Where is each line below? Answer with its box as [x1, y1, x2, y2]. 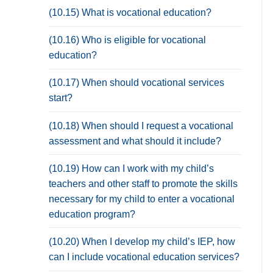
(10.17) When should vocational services [49, 77, 224, 88]
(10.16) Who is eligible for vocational [49, 35, 206, 46]
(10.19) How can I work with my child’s [49, 163, 214, 174]
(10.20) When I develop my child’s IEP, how [49, 236, 235, 247]
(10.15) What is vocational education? [49, 7, 211, 18]
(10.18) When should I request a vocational [49, 120, 233, 131]
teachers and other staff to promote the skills [49, 178, 238, 189]
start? [49, 93, 73, 104]
